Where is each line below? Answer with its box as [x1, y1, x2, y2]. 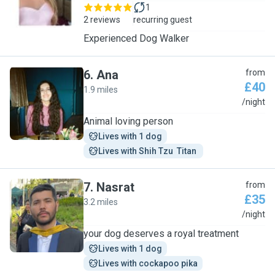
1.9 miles [83, 85, 118, 95]
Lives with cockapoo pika [98, 258, 198, 268]
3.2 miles [83, 197, 118, 207]
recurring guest [133, 15, 192, 25]
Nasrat [96, 180, 134, 195]
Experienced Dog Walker [83, 33, 189, 44]
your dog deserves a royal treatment [83, 228, 239, 239]
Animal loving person [83, 115, 173, 127]
